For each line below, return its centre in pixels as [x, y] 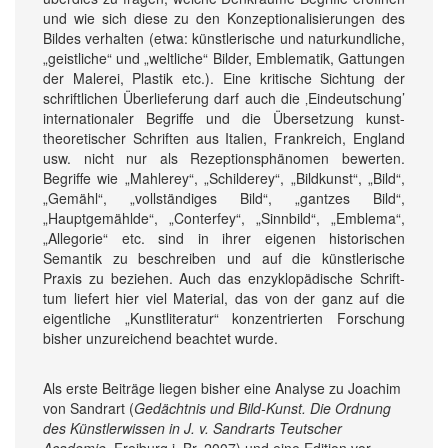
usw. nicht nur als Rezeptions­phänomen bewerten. [224, 157]
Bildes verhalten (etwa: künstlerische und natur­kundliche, [224, 37]
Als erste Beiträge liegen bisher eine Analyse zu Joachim [222, 387]
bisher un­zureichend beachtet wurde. [160, 337]
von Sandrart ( [88, 407]
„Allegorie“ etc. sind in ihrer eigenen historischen [224, 237]
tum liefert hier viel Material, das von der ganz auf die [224, 297]
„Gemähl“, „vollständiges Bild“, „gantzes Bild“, [224, 197]
